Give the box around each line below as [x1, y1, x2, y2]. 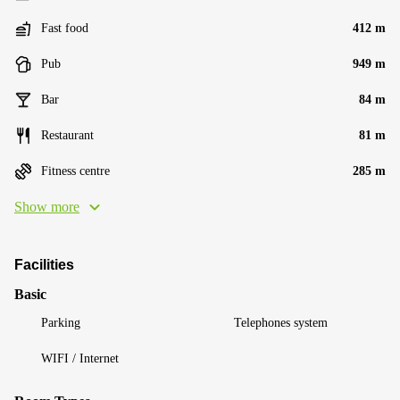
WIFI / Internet [41, 351, 119, 365]
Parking [41, 315, 80, 329]
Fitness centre [41, 163, 110, 178]
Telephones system [234, 315, 328, 329]
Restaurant [41, 128, 94, 142]
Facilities [14, 256, 74, 272]
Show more [14, 198, 79, 214]
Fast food [41, 21, 88, 35]
